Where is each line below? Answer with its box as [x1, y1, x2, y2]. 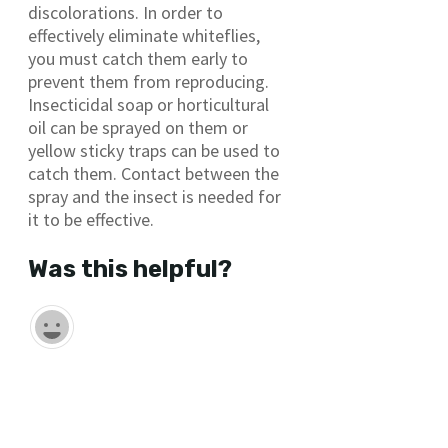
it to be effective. [28, 208, 154, 232]
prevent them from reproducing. [28, 70, 269, 94]
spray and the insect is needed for [28, 185, 281, 209]
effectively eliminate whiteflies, [28, 24, 260, 48]
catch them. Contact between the [28, 162, 279, 186]
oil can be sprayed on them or [28, 116, 248, 140]
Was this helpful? [28, 255, 232, 284]
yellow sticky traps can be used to [28, 139, 280, 163]
